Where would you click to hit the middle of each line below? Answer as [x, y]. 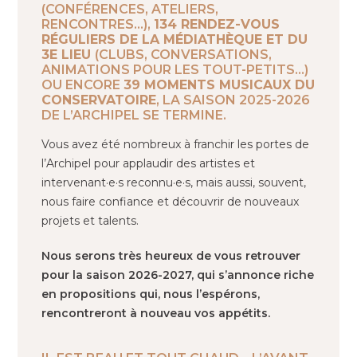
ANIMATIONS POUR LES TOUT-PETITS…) [175, 70]
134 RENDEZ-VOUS [217, 24]
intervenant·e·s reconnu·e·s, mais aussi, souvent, [174, 182]
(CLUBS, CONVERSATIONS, [184, 55]
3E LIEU [69, 55]
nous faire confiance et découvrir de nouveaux [171, 202]
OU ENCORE [83, 85]
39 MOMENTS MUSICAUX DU [220, 85]
